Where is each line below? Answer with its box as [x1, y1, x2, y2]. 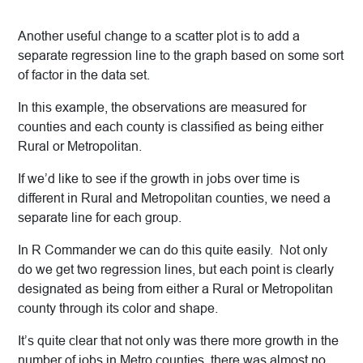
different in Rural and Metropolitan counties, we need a [18, 191, 331, 206]
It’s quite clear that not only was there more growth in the [18, 334, 339, 348]
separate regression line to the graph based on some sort [18, 49, 344, 63]
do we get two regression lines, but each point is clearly [18, 263, 334, 277]
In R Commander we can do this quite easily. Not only [18, 243, 327, 258]
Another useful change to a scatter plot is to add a [18, 29, 300, 44]
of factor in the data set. [18, 68, 150, 83]
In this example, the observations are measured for [18, 100, 306, 115]
